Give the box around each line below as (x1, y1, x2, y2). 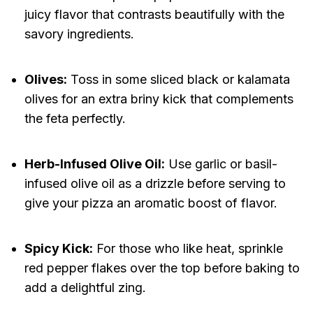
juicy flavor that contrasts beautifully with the (24, 7, 284, 22)
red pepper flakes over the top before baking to (24, 261, 300, 276)
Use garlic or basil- (164, 156, 277, 172)
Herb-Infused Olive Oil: (24, 156, 165, 172)
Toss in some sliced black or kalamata (66, 72, 290, 87)
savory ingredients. (24, 27, 134, 42)
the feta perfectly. (24, 111, 126, 126)
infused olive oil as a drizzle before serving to (24, 176, 286, 191)
